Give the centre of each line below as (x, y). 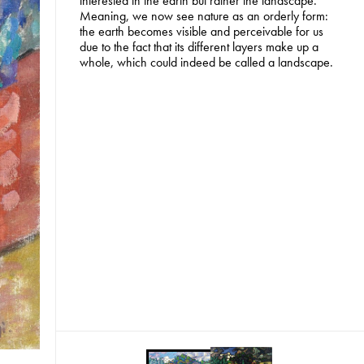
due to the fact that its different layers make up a (199, 47)
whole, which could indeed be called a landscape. (206, 63)
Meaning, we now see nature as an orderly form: (204, 16)
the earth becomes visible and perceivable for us (201, 32)
